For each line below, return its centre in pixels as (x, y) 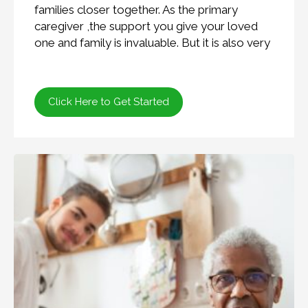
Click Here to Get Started (109, 102)
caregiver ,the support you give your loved (146, 26)
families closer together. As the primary (136, 10)
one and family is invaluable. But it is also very (152, 43)
